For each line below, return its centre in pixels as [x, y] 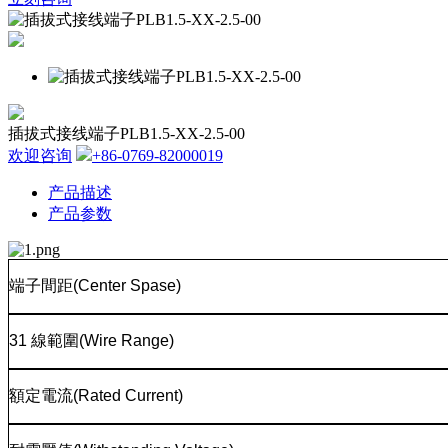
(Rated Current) [128, 395]
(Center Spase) [127, 285]
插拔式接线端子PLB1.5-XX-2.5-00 [126, 133]
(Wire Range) [126, 340]
